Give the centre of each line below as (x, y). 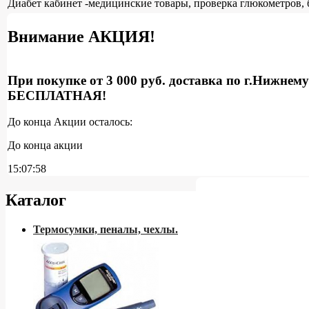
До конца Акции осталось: (70, 122)
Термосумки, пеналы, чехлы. (106, 229)
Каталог (36, 200)
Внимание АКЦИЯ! (81, 36)
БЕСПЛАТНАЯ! (57, 95)
